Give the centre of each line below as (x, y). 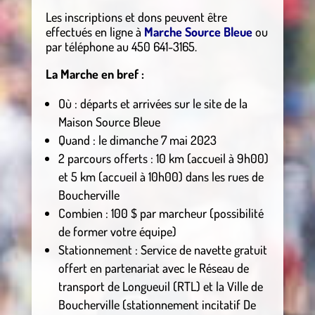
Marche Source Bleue (198, 31)
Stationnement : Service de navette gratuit (162, 249)
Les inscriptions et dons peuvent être (136, 17)
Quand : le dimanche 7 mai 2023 (137, 140)
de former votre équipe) (117, 231)
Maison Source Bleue (109, 121)
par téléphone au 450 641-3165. (121, 46)
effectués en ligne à (95, 31)
